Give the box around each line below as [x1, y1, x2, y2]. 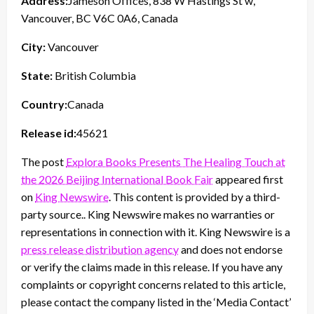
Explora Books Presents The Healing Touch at [66, 154, 285, 168]
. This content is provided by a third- [109, 189, 280, 203]
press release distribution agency [21, 242, 179, 256]
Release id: [21, 125, 76, 139]
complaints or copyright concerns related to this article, [21, 277, 285, 291]
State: [21, 68, 53, 82]
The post [21, 154, 66, 168]
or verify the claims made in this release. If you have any [21, 259, 282, 273]
